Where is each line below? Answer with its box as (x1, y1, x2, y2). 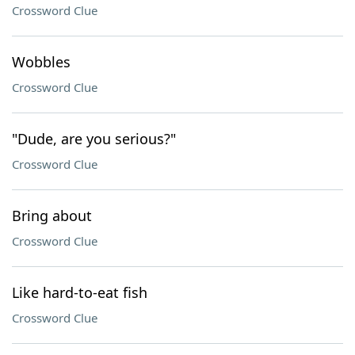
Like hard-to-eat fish (12, 283, 147, 302)
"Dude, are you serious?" (12, 129, 176, 148)
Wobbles (12, 52, 71, 71)
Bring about (12, 206, 92, 225)
